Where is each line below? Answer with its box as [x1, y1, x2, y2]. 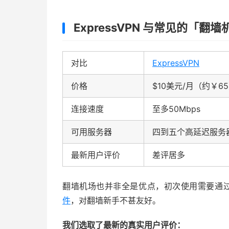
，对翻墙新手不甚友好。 [71, 195, 161, 205]
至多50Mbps [152, 104, 200, 114]
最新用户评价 [71, 150, 120, 160]
